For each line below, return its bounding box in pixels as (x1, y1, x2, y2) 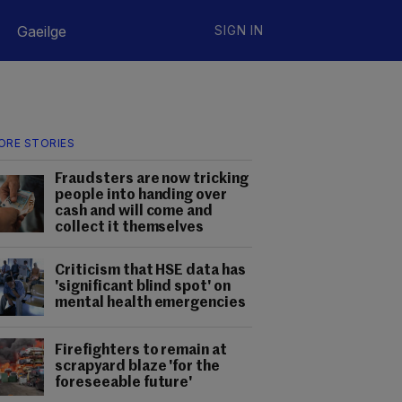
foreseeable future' (55, 376, 193, 390)
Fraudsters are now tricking (55, 172, 249, 187)
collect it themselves (55, 221, 205, 235)
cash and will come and (55, 205, 214, 219)
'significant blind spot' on (55, 280, 232, 294)
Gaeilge (17, 22, 66, 40)
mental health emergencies (55, 296, 247, 310)
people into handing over (55, 188, 228, 203)
